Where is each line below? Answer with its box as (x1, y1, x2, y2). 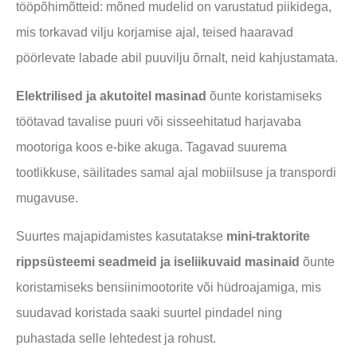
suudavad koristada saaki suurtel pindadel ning (16, 306, 282, 320)
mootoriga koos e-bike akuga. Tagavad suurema (16, 140, 287, 154)
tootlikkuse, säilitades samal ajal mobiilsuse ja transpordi (16, 166, 336, 179)
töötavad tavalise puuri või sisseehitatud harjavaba (16, 115, 301, 128)
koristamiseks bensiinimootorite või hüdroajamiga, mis (16, 280, 321, 294)
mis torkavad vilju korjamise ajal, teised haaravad (16, 25, 293, 39)
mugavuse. (16, 191, 78, 205)
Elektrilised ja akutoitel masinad (16, 89, 206, 103)
